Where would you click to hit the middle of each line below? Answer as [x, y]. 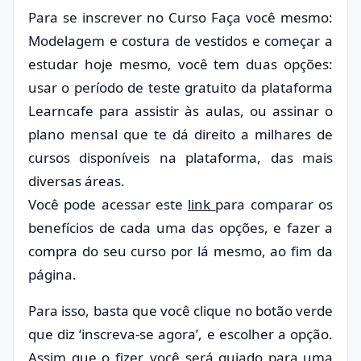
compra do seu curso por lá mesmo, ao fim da [180, 251]
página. [52, 274]
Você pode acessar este [108, 204]
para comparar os [274, 204]
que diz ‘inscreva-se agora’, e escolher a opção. [180, 334]
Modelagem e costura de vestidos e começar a [180, 41]
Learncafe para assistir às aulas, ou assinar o [180, 111]
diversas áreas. [77, 181]
